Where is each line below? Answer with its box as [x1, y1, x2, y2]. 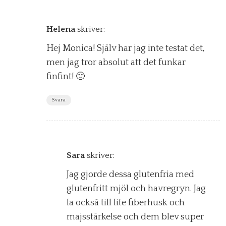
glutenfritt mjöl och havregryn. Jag [67, 184, 206, 194]
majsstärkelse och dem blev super [67, 212, 204, 222]
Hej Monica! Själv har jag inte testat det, [46, 43, 205, 54]
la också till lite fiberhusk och [67, 198, 185, 208]
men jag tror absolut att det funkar [46, 58, 186, 68]
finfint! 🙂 [46, 72, 85, 82]
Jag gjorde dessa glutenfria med [67, 169, 194, 180]
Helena [46, 25, 75, 34]
